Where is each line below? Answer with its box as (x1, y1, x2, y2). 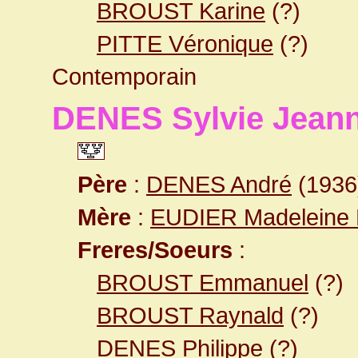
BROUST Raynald (97, 302, 284, 328)
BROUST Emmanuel (97, 269, 308, 296)
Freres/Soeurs (78, 237, 233, 263)
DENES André (146, 171, 292, 197)
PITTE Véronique (97, 30, 273, 57)
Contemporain (52, 63, 197, 89)
